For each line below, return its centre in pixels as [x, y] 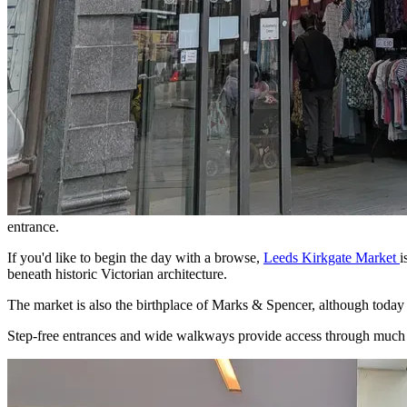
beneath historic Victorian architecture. [117, 273]
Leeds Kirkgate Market [332, 257]
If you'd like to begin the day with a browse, [135, 257]
